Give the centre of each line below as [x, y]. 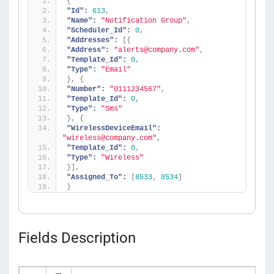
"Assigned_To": [97, 177]
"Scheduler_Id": [99, 31]
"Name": [82, 21]
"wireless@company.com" [109, 138]
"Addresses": [92, 40]
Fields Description [77, 238]
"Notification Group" [144, 21]
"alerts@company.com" [157, 50]
